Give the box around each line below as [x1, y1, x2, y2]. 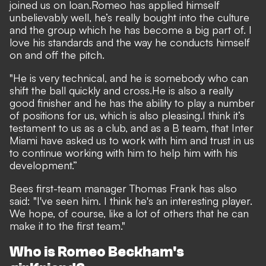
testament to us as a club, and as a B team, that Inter [9, 121, 254, 134]
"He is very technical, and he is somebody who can [9, 71, 248, 84]
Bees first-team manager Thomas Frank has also [9, 181, 237, 195]
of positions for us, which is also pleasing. [9, 108, 202, 122]
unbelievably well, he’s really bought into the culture [9, 10, 249, 24]
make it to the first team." [9, 218, 125, 232]
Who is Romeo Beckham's [9, 243, 184, 260]
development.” [9, 158, 77, 172]
